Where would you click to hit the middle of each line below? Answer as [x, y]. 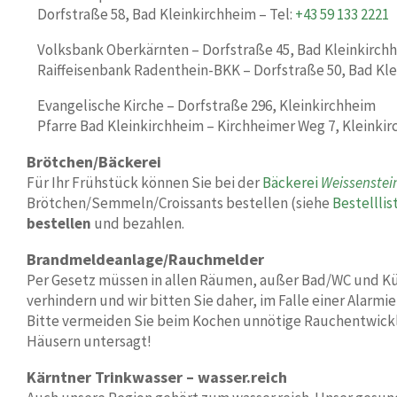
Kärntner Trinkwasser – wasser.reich [157, 377]
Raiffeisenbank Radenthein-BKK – [145, 70]
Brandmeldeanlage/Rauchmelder [145, 259]
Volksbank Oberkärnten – [120, 50]
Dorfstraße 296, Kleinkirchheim [276, 105]
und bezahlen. [138, 223]
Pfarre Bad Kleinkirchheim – [127, 126]
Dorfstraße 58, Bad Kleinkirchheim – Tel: [166, 14]
